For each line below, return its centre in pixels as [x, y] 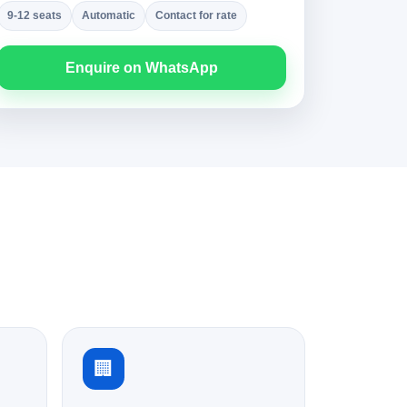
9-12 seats [35, 15]
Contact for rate [196, 15]
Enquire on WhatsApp [142, 68]
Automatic [109, 15]
